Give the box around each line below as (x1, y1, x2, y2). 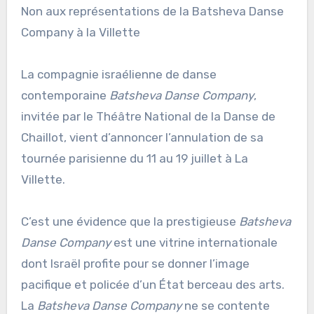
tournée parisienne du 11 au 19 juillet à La (20, 151, 248, 166)
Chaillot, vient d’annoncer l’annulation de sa (20, 130, 264, 145)
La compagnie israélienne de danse (20, 67, 217, 82)
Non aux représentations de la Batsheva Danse (20, 4, 29, 19)
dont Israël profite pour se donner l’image (20, 257, 250, 271)
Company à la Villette (20, 25, 140, 40)
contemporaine (20, 88, 109, 103)
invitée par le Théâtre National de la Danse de (20, 109, 275, 124)
